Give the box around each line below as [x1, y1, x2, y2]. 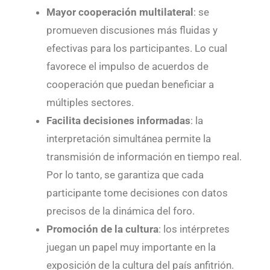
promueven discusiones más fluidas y [46, 24, 218, 36]
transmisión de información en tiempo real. [46, 150, 242, 163]
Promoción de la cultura [46, 222, 159, 235]
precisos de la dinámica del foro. [46, 204, 195, 217]
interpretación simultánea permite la [46, 132, 211, 145]
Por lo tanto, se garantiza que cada [46, 168, 204, 181]
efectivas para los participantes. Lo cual [46, 42, 227, 54]
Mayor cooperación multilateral [46, 5, 193, 18]
